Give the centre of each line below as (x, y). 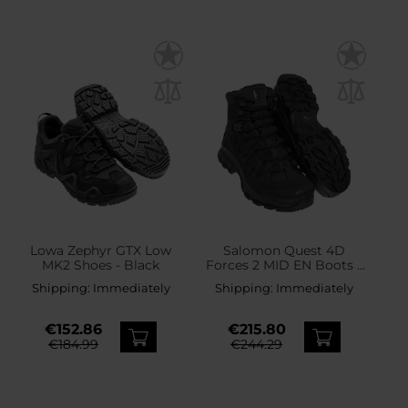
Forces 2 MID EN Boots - (284, 265)
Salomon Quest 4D (284, 251)
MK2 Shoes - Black (101, 265)
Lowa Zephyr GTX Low (101, 251)
